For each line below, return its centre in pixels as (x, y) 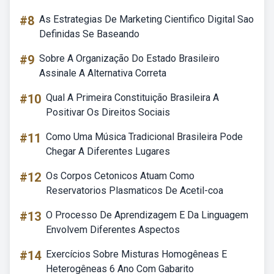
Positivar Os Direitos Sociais (108, 112)
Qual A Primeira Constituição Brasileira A (132, 98)
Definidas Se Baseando (89, 34)
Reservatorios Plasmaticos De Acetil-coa (135, 191)
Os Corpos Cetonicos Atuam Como (120, 176)
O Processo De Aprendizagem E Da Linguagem (147, 215)
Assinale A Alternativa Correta (103, 73)
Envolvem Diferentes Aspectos (113, 230)
